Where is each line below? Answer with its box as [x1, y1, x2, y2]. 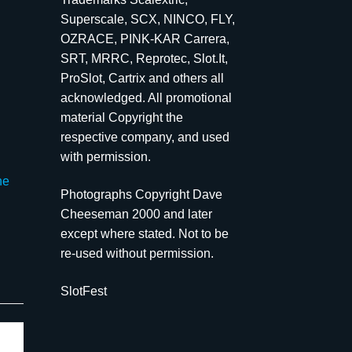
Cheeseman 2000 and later [60, 207, 212, 221]
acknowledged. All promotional [60, 91, 232, 105]
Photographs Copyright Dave [60, 187, 222, 201]
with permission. [60, 150, 151, 164]
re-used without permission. [60, 246, 214, 260]
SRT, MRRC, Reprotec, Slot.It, [60, 52, 228, 66]
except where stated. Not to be [60, 226, 229, 240]
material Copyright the [60, 111, 183, 125]
